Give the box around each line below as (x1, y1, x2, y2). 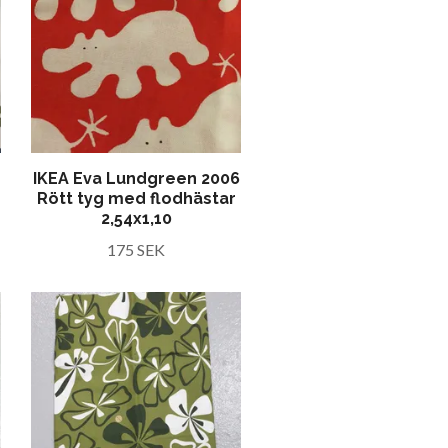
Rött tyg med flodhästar (36, 189, 236, 208)
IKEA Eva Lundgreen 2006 (32, 169, 240, 188)
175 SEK (107, 240, 165, 259)
